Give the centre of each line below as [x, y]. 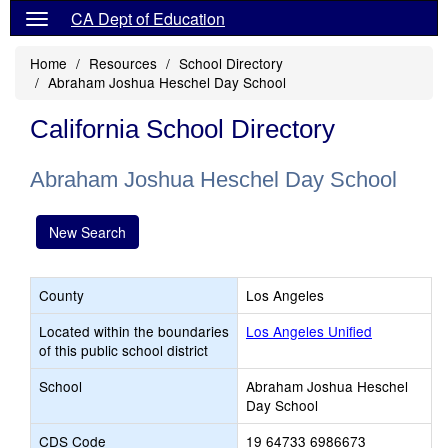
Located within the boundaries [134, 331]
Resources [123, 63]
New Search [87, 232]
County [61, 295]
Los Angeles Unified [309, 331]
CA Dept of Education [148, 18]
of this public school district [123, 350]
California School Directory [182, 129]
